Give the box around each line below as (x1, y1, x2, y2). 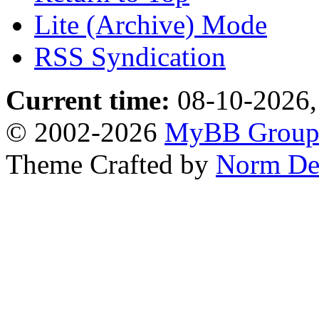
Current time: (6, 85, 170, 115)
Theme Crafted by (6, 149, 216, 179)
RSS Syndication (34, 41, 226, 72)
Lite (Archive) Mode (34, 9, 267, 40)
